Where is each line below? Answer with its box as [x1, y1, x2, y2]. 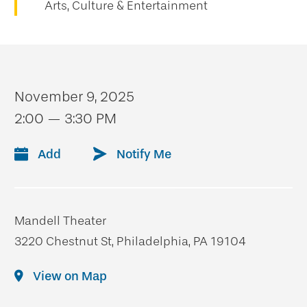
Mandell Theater [14, 213, 106, 228]
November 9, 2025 [14, 88, 134, 106]
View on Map [33, 269, 107, 284]
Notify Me [116, 147, 171, 162]
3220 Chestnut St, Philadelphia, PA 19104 [14, 234, 246, 249]
